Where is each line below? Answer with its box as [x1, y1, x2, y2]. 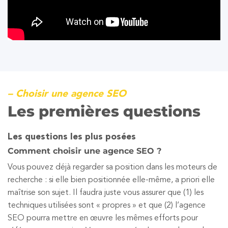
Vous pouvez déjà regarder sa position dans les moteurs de [8, 163, 217, 172]
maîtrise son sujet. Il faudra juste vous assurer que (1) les [8, 188, 204, 197]
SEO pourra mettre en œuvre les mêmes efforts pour [8, 214, 198, 222]
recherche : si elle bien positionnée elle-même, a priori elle [8, 176, 215, 184]
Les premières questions [8, 102, 201, 120]
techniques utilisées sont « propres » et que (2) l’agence [8, 201, 206, 210]
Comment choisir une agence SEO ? [8, 146, 161, 156]
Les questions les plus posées [8, 132, 136, 141]
